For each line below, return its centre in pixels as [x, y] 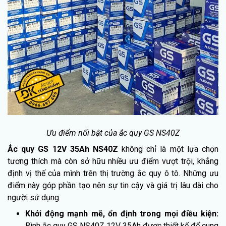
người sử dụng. [34, 197]
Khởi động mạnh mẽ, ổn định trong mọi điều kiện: [122, 213]
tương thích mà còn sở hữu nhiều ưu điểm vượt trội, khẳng [113, 161]
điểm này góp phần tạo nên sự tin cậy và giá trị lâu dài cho [113, 185]
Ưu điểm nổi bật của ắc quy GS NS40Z [113, 133]
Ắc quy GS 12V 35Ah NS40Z [63, 149]
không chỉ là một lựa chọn [168, 149]
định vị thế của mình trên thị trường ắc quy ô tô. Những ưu [113, 173]
